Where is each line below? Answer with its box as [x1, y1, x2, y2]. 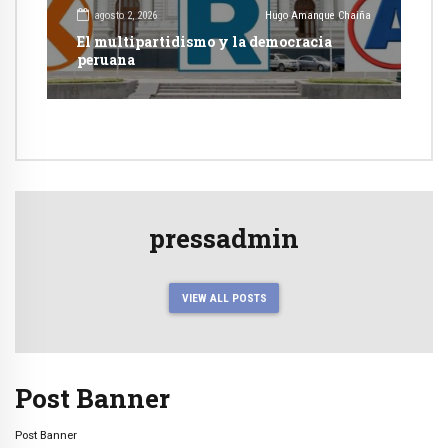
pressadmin [149, 219, 299, 255]
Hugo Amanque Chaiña [265, 9, 371, 23]
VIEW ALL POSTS [181, 290, 267, 305]
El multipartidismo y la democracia [77, 31, 332, 51]
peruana [77, 49, 135, 69]
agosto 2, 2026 [94, 9, 157, 23]
